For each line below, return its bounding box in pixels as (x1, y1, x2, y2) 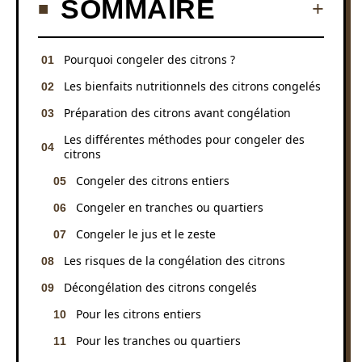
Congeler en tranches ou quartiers (76, 199, 263, 215)
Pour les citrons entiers (76, 305, 201, 322)
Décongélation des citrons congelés (64, 279, 257, 295)
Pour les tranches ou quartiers (76, 332, 241, 348)
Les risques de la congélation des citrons (64, 252, 285, 268)
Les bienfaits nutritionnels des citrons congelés (64, 78, 321, 94)
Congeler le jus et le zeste (76, 225, 216, 242)
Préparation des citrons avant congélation (64, 104, 291, 120)
